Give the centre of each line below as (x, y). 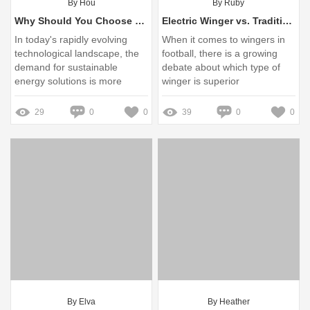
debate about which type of (221, 67)
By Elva (82, 301)
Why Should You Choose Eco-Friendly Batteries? (140, 21)
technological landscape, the (77, 54)
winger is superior (201, 81)
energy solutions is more (69, 81)
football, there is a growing (220, 54)
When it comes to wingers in (224, 40)
